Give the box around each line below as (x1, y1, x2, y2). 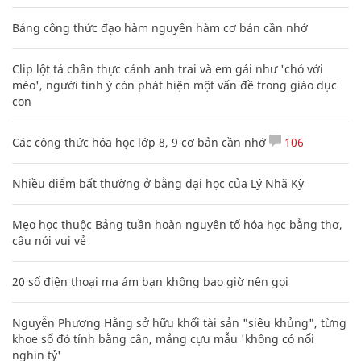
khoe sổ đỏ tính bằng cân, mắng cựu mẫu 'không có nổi (12, 330, 314, 346)
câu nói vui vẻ (12, 232, 86, 248)
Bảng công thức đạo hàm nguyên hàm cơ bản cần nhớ (12, 19, 308, 35)
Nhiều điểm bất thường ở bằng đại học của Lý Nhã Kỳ (12, 175, 304, 191)
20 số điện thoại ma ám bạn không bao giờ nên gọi (12, 273, 288, 289)
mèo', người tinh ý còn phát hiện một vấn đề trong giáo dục (12, 77, 337, 93)
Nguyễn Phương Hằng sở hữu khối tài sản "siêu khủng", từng (12, 314, 346, 330)
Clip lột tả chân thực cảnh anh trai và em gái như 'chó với (12, 60, 323, 77)
